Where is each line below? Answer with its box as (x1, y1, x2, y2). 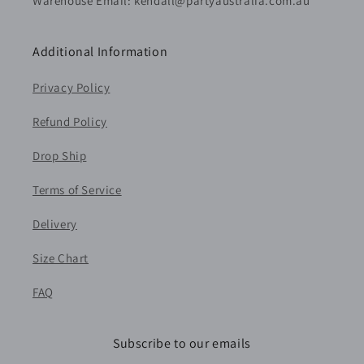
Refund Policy (32, 114, 107, 129)
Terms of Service (32, 182, 122, 197)
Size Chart (32, 250, 89, 266)
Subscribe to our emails (113, 335, 251, 352)
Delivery (32, 216, 77, 232)
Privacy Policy (32, 80, 110, 95)
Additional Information (32, 43, 168, 60)
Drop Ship (32, 148, 87, 163)
